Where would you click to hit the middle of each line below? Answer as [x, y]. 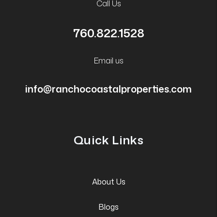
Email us [108, 60]
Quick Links [108, 140]
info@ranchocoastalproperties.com [108, 88]
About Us [108, 181]
